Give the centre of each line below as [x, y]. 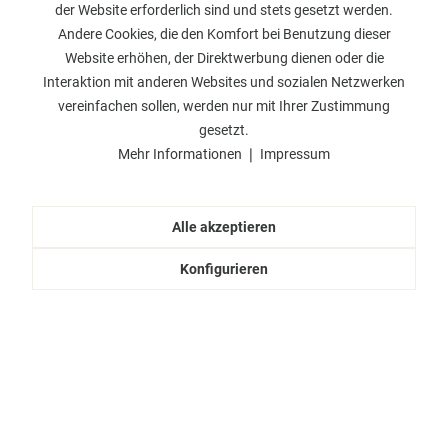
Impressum [295, 153]
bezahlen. [223, 35]
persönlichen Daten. [75, 35]
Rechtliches [59, 398]
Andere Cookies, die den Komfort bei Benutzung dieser [224, 33]
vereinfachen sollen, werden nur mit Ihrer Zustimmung [224, 105]
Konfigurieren [224, 268]
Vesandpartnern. [373, 28]
